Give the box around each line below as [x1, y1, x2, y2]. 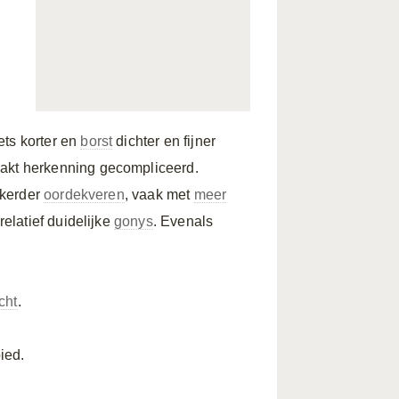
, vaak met [124, 187, 194, 202]
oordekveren [44, 187, 125, 202]
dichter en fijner [112, 134, 216, 149]
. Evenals [152, 214, 214, 229]
